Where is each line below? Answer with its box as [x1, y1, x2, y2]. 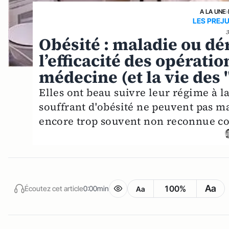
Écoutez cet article [25, 184, 83, 193]
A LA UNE [199, 7, 226, 15]
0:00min [83, 184, 109, 193]
